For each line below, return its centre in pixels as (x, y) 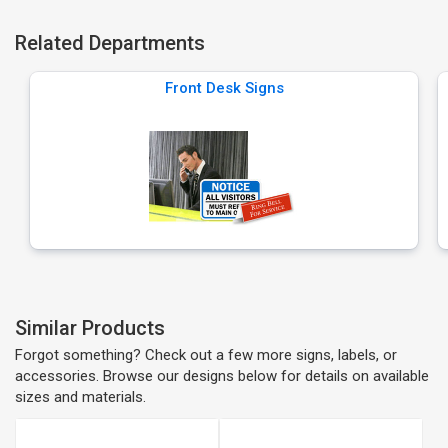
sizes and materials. (80, 397)
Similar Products (90, 328)
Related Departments (110, 43)
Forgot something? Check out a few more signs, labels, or (206, 355)
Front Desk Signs (224, 88)
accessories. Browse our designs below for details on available (222, 376)
